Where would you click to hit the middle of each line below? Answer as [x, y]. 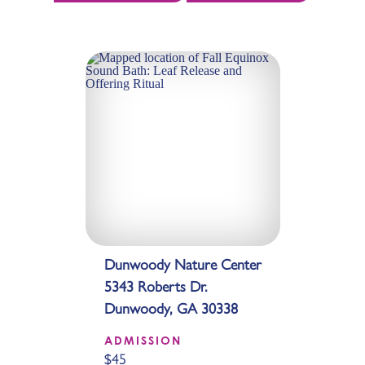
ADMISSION [143, 340]
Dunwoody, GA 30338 [171, 307]
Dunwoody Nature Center [182, 263]
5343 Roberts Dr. [155, 285]
